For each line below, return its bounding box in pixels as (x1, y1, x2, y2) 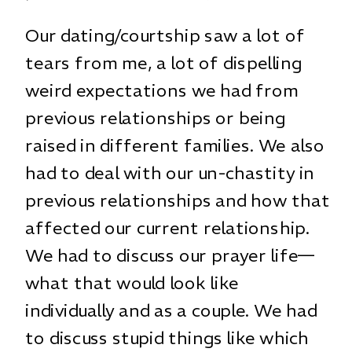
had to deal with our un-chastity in (25, 161, 315, 184)
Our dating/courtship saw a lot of (25, 24, 305, 46)
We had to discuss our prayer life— (25, 244, 315, 266)
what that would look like (25, 271, 239, 294)
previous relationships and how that (25, 189, 330, 211)
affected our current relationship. (25, 216, 310, 239)
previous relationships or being (25, 106, 285, 129)
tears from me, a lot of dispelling (25, 51, 302, 74)
